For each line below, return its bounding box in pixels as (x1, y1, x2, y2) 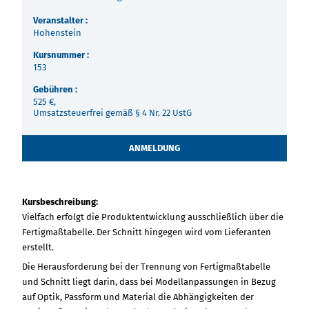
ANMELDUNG (129, 143, 180, 154)
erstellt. (22, 241, 54, 252)
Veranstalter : (33, 15, 88, 26)
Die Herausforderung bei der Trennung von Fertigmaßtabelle (22, 261, 270, 272)
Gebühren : (33, 84, 77, 94)
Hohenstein (33, 28, 81, 38)
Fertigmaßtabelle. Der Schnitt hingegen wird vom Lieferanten (22, 226, 271, 237)
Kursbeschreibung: (22, 196, 98, 207)
